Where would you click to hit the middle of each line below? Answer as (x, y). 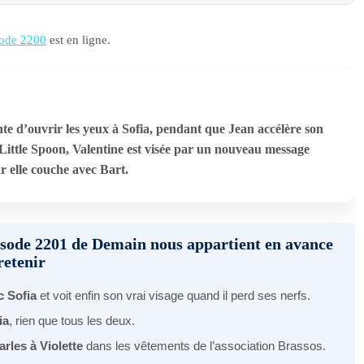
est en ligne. (78, 40)
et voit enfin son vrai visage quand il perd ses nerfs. (173, 296)
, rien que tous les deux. (72, 321)
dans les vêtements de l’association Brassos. (204, 346)
